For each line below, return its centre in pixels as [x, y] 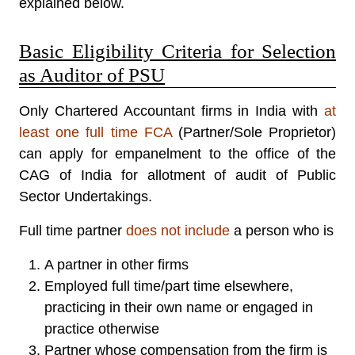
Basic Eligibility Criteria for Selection [177, 51]
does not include [178, 231]
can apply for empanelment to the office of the [177, 154]
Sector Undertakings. [86, 197]
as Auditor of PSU [92, 75]
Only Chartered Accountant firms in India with [172, 111]
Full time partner [73, 231]
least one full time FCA [95, 132]
